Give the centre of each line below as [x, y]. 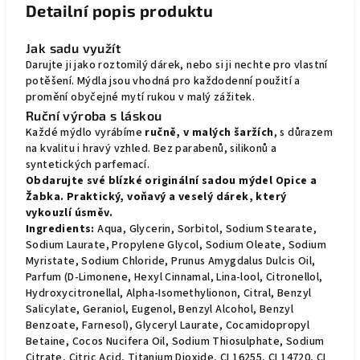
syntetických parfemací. [88, 165]
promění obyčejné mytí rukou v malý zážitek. [141, 97]
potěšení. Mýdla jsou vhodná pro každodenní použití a [163, 81]
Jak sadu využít [73, 48]
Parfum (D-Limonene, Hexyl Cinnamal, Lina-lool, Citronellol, [174, 277]
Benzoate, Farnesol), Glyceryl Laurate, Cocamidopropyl [168, 325]
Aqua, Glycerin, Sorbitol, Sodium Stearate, [206, 229]
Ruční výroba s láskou [94, 115]
